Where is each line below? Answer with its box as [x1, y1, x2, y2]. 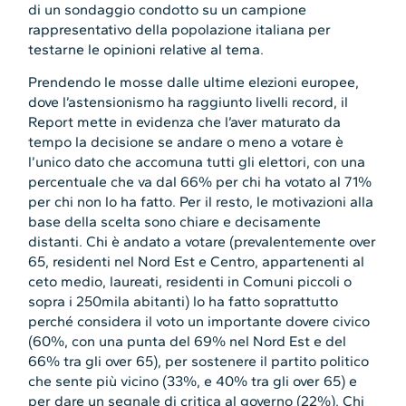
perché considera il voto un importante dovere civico [28, 313, 371, 331]
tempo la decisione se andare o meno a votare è [28, 133, 344, 151]
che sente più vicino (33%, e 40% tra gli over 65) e [28, 372, 358, 391]
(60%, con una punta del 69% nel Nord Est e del [28, 333, 347, 351]
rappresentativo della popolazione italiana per [28, 20, 332, 38]
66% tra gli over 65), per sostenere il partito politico [28, 353, 370, 371]
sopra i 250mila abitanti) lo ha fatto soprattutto [28, 293, 339, 311]
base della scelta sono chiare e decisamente [28, 213, 322, 231]
